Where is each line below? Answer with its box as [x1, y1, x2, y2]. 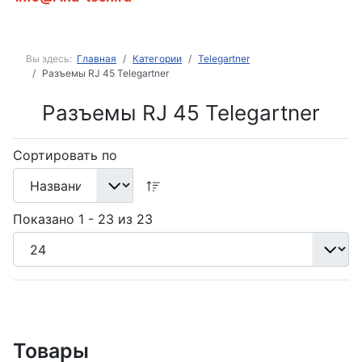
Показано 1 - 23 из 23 [13, 211, 153, 228]
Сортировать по [13, 147, 117, 163]
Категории [133, 53, 182, 65]
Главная [77, 53, 116, 65]
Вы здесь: [26, 53, 77, 65]
